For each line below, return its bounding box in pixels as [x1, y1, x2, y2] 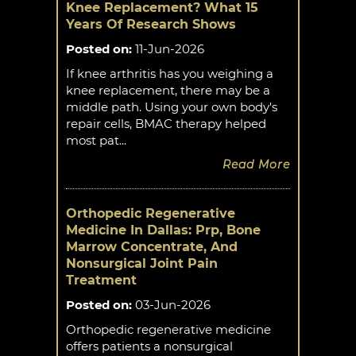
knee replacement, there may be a [66, 83, 270, 99]
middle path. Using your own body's [66, 99, 277, 115]
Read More [222, 157, 290, 172]
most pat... [66, 133, 126, 149]
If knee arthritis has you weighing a [66, 66, 273, 82]
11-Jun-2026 [132, 41, 204, 57]
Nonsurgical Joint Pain [66, 256, 218, 272]
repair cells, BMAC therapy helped [66, 116, 266, 132]
